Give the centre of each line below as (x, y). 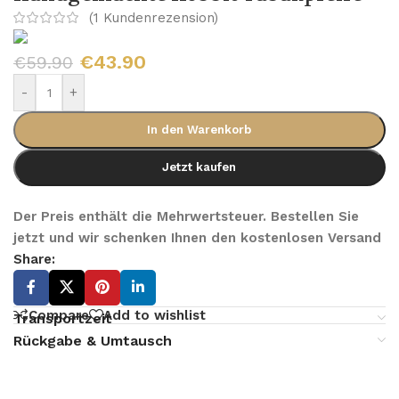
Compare (59, 315)
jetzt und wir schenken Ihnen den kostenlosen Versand (197, 238)
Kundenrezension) (159, 17)
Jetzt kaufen (199, 167)
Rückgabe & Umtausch (93, 341)
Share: (34, 259)
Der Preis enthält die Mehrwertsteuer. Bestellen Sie (186, 216)
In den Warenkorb (199, 130)
